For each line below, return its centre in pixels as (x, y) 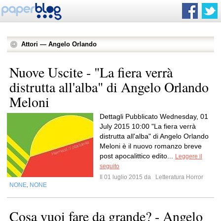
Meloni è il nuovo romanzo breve (151, 146)
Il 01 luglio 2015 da (127, 177)
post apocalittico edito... (137, 156)
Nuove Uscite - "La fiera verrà (91, 72)
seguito (110, 166)
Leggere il (189, 156)
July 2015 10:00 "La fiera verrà (148, 126)
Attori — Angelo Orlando (59, 44)
